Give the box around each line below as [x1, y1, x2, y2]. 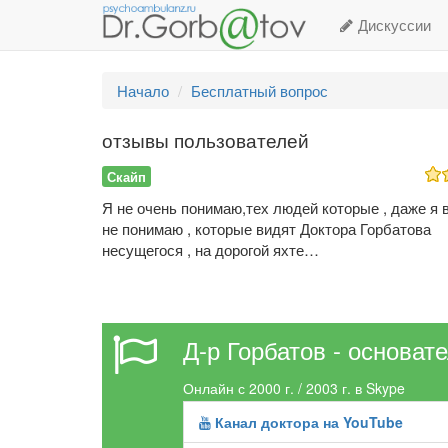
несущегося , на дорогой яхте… [102, 238, 319, 260]
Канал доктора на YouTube [211, 411, 404, 432]
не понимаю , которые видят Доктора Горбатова [102, 217, 431, 239]
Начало [117, 80, 169, 101]
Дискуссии [354, 14, 431, 35]
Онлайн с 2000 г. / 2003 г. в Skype [183, 377, 406, 398]
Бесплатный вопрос [191, 80, 328, 101]
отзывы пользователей [102, 126, 309, 153]
